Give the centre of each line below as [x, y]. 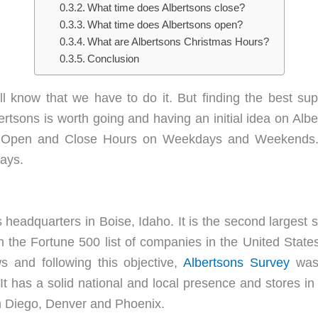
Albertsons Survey [240, 262]
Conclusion [114, 59]
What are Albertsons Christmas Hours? [179, 42]
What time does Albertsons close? [166, 8]
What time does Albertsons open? [165, 25]
